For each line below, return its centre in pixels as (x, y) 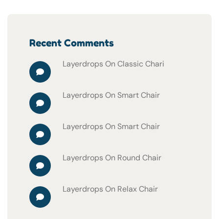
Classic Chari (141, 64)
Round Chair (139, 158)
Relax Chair (138, 189)
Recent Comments (72, 43)
